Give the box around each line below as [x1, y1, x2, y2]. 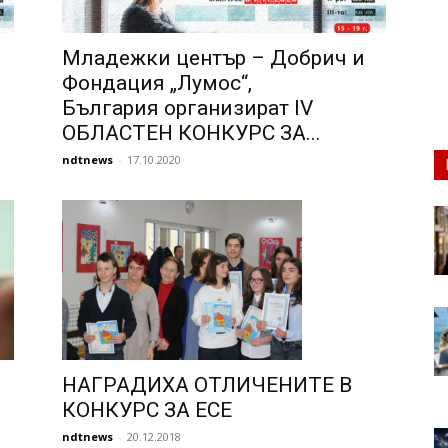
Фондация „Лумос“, [62, 71, 252, 95]
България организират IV [62, 96, 313, 120]
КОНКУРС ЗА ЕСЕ [62, 398, 232, 423]
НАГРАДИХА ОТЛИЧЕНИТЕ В [62, 373, 352, 398]
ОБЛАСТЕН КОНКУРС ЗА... [62, 121, 321, 145]
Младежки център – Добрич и [62, 46, 365, 70]
